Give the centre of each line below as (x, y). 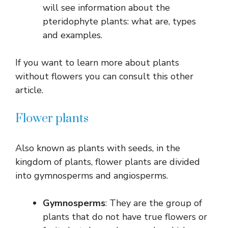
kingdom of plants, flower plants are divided (108, 162)
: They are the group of (154, 203)
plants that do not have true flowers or (125, 217)
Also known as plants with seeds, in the (98, 148)
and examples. (73, 35)
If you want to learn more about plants (97, 62)
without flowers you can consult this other (104, 76)
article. (29, 90)
